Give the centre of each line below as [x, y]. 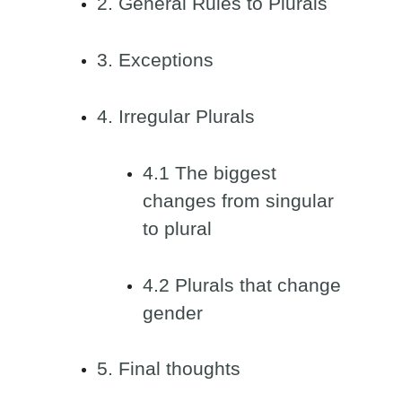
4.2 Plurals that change [242, 285]
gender [173, 313]
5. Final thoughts [169, 369]
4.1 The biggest [210, 173]
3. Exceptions [155, 60]
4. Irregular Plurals [176, 116]
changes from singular [238, 201]
